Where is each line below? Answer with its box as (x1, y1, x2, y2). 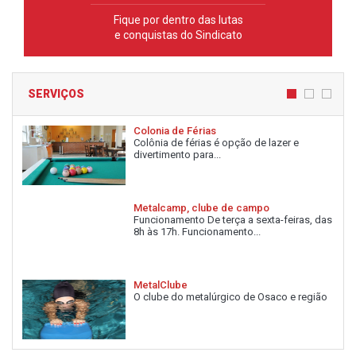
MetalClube (133, 278, 188, 291)
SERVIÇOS (28, 87, 84, 100)
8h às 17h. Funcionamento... (133, 225, 261, 238)
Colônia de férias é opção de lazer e (133, 136, 299, 149)
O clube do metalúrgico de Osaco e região (133, 290, 327, 303)
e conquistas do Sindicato (114, 29, 242, 41)
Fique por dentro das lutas (113, 14, 243, 26)
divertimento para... (133, 148, 221, 161)
